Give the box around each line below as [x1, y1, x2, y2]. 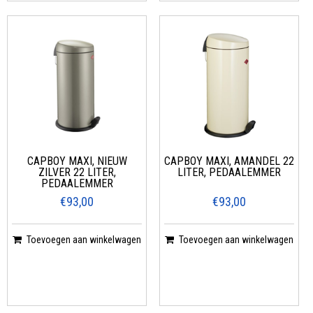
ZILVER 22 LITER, [38, 165, 116, 179]
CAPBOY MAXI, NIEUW [27, 154, 127, 168]
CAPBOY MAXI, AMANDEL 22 [163, 154, 294, 168]
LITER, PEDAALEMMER [177, 165, 281, 179]
